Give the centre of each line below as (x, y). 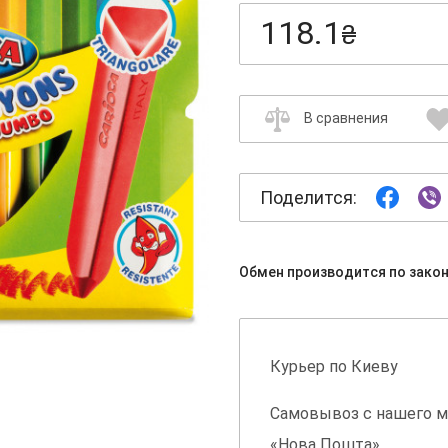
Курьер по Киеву (334, 367)
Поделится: (308, 198)
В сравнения (346, 118)
